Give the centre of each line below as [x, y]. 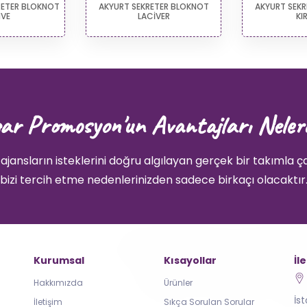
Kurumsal [59, 260]
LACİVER [153, 16]
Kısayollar [190, 260]
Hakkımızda [58, 283]
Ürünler [178, 283]
